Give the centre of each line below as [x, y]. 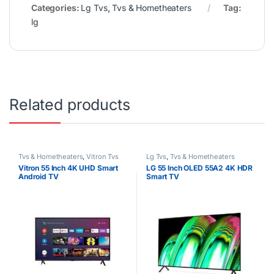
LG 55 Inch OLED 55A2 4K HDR [199, 168]
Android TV [38, 177]
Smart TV [162, 177]
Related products [70, 105]
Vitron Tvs [102, 157]
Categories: [56, 8]
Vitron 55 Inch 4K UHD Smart [68, 168]
